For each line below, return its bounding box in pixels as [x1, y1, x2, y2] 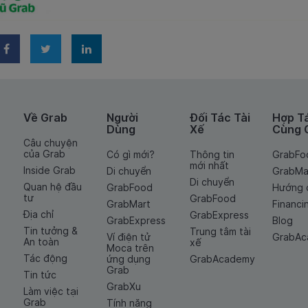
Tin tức [23, 269, 56, 281]
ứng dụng [106, 253, 151, 265]
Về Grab [23, 111, 67, 125]
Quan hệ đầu [23, 181, 82, 193]
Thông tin [189, 148, 234, 161]
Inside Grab [23, 164, 76, 177]
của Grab [23, 148, 65, 160]
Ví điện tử [106, 231, 151, 243]
